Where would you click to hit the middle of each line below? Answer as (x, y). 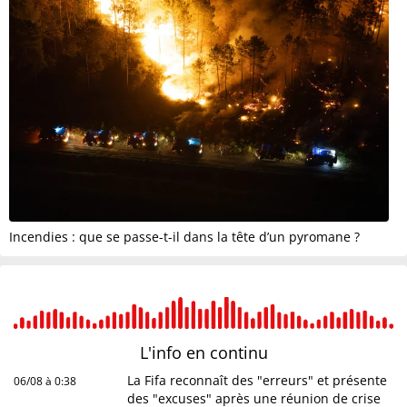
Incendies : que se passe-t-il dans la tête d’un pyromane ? (184, 237)
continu (238, 353)
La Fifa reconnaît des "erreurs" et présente (258, 381)
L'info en (174, 353)
